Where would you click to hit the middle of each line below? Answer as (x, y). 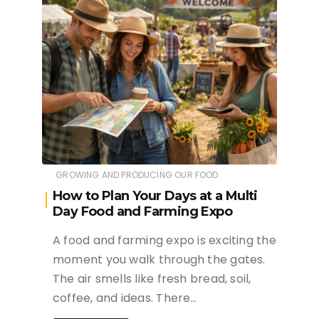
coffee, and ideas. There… (125, 298)
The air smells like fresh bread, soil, (152, 279)
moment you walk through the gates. (159, 260)
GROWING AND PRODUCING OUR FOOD (137, 175)
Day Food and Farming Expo (142, 211)
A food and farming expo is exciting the (164, 240)
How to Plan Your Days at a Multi (155, 196)
